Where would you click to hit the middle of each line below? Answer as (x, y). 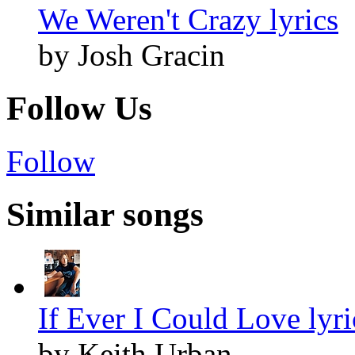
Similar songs (105, 214)
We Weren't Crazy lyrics (188, 20)
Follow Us (79, 109)
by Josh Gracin (132, 55)
